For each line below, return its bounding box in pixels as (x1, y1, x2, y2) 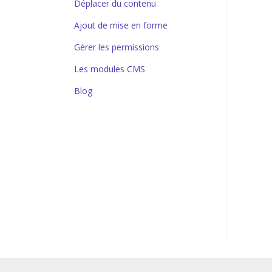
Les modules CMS (74, 63, 145, 75)
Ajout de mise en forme (74, 19, 168, 31)
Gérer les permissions (74, 41, 159, 53)
